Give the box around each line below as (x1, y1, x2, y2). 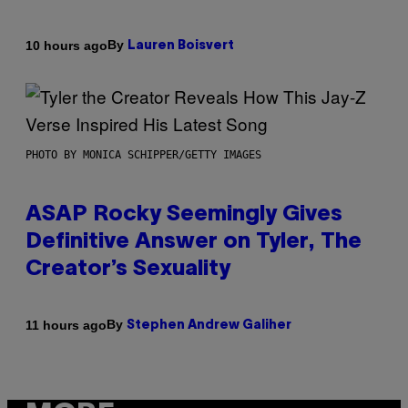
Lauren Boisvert (127, 40, 234, 53)
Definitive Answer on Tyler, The (25, 232, 362, 253)
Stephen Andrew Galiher (127, 320, 291, 332)
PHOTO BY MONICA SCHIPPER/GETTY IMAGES (25, 148, 261, 162)
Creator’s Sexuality (25, 260, 230, 280)
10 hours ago (25, 37, 107, 53)
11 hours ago (25, 317, 107, 332)
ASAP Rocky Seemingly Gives (25, 205, 342, 226)
